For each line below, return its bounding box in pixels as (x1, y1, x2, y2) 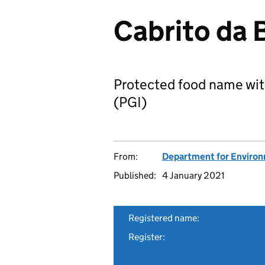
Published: (114, 170, 156, 181)
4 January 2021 (162, 170, 225, 181)
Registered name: (128, 212, 199, 224)
